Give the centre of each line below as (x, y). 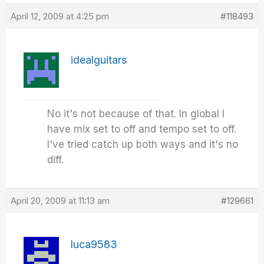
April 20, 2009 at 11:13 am (60, 201)
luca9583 (94, 245)
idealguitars (99, 60)
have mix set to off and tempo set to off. (142, 129)
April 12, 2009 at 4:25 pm (60, 16)
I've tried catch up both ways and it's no (143, 145)
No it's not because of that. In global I (136, 114)
